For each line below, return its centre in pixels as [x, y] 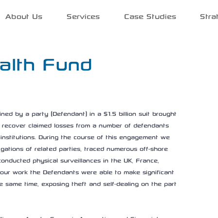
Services [83, 16]
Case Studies [150, 16]
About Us [24, 16]
